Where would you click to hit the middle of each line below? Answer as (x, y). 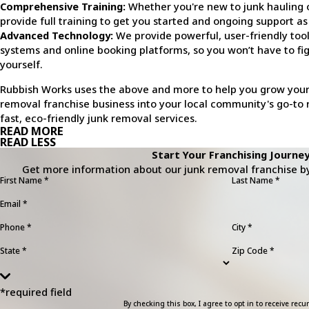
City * (242, 227)
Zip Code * (253, 251)
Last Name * (256, 180)
